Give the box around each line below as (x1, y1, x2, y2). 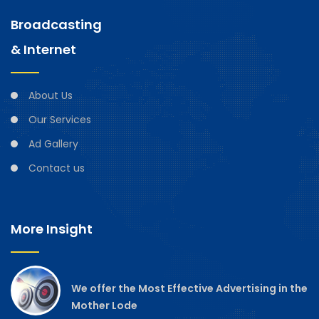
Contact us (28, 160, 85, 175)
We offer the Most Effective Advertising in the (71, 281, 308, 296)
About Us (28, 88, 73, 103)
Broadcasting (11, 15, 102, 33)
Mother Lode (71, 298, 137, 313)
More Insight (11, 219, 93, 238)
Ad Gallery (28, 136, 78, 151)
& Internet (11, 40, 76, 58)
